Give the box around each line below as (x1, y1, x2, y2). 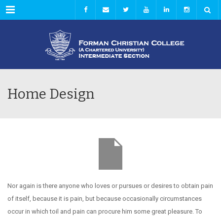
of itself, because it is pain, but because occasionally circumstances (7, 195, 202, 202)
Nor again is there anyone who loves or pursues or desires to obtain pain (7, 182, 213, 189)
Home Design (7, 86, 95, 102)
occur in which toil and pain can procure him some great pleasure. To (7, 208, 202, 215)
